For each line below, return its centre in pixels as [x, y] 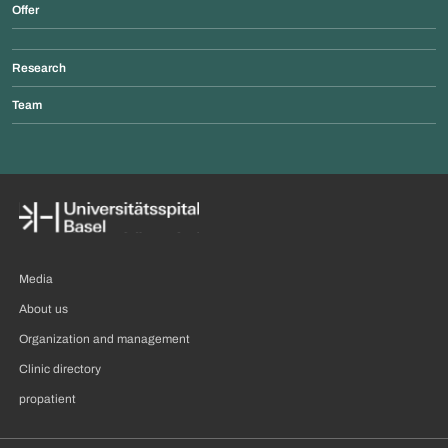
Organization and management [104, 339]
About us [43, 309]
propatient [47, 399]
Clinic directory [60, 369]
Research [39, 68]
